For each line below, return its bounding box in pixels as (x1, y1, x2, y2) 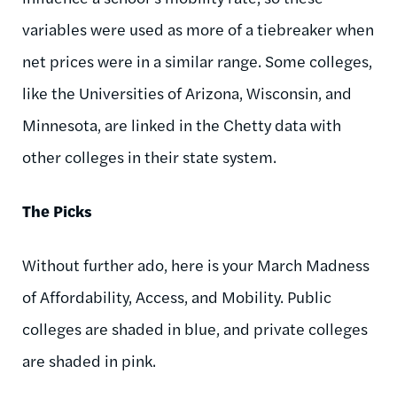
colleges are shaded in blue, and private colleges (22, 316, 368, 339)
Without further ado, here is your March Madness (22, 253, 370, 276)
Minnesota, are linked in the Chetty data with (22, 113, 341, 136)
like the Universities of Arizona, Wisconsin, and (22, 81, 352, 104)
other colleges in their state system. (22, 144, 276, 167)
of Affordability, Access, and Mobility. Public (22, 284, 331, 307)
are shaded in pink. (22, 348, 156, 371)
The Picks (22, 198, 92, 222)
